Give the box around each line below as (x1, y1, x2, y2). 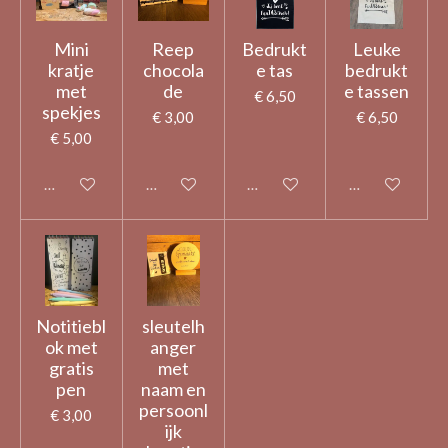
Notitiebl (36, 314, 107, 337)
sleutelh (141, 314, 205, 337)
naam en (140, 377, 206, 400)
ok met (44, 335, 98, 358)
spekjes (41, 101, 101, 124)
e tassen (344, 80, 410, 103)
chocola (142, 59, 204, 82)
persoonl (138, 398, 208, 421)
